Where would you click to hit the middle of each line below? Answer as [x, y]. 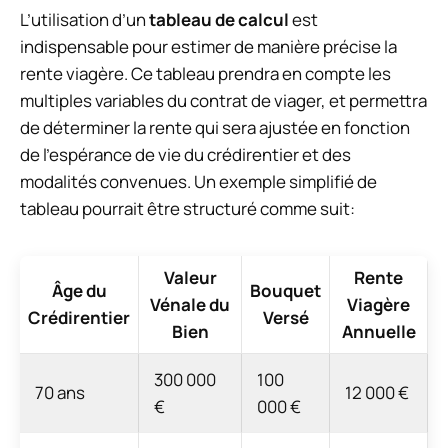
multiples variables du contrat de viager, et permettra [223, 100]
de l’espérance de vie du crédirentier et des [185, 154]
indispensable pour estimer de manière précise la [208, 46]
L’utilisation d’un [84, 19]
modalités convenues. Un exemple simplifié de [198, 181]
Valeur [190, 277]
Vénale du [190, 304]
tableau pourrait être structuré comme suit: [187, 208]
